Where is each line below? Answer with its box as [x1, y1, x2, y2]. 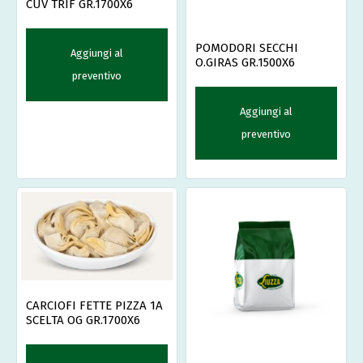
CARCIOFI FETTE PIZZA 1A [26, 298, 163, 314]
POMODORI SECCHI [195, 40, 298, 55]
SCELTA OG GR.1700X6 [26, 313, 140, 328]
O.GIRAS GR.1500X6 [195, 54, 295, 70]
